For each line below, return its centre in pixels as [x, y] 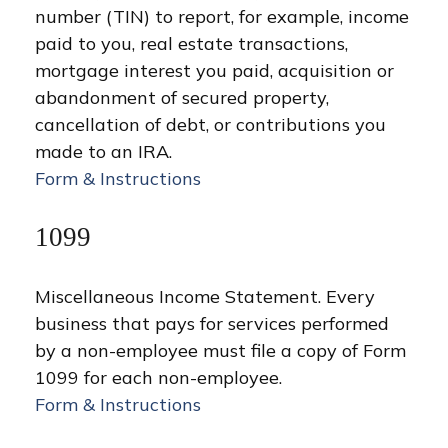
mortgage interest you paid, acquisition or [214, 70]
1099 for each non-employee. [158, 377]
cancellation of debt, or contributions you [210, 124]
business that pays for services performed [212, 323]
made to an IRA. [103, 151]
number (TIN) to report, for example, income [222, 16]
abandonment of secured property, [182, 97]
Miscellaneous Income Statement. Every [205, 296]
